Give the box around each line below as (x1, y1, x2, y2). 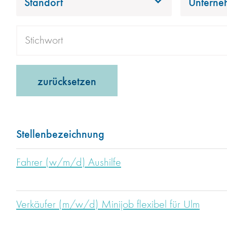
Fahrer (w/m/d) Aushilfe (16, 157, 121, 169)
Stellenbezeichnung (16, 126, 104, 141)
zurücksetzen (37, 73, 96, 89)
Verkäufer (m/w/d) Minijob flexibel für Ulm (16, 199, 200, 211)
